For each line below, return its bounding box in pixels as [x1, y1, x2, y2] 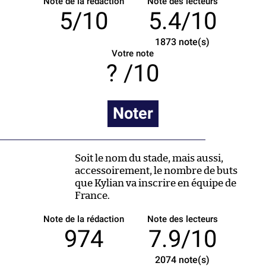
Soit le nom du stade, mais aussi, [75, 153, 223, 163]
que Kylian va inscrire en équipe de [75, 178, 236, 188]
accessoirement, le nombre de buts [75, 165, 237, 176]
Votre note [112, 47, 154, 59]
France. [75, 190, 110, 201]
